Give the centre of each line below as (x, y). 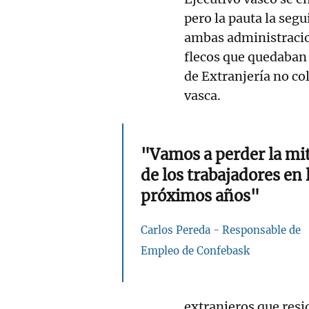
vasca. (202, 95)
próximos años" (200, 196)
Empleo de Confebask (195, 250)
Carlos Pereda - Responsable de (221, 230)
